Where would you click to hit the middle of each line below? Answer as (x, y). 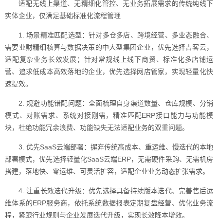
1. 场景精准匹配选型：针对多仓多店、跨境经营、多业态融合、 (116, 35)
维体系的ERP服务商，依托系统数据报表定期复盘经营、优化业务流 (109, 203)
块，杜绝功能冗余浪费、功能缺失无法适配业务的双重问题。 (97, 127)
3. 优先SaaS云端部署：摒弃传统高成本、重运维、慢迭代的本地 (116, 147)
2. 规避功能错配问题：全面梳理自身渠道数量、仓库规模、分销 (116, 103)
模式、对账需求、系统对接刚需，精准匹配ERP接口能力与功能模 (109, 115)
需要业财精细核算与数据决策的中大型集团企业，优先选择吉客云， (109, 47)
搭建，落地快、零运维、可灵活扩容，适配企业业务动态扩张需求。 (107, 171)
